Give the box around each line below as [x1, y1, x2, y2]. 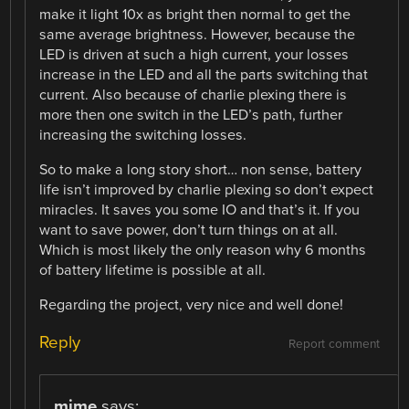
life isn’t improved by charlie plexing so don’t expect [39, 180, 374, 199]
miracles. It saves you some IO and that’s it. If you [39, 200, 361, 219]
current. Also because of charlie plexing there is [39, 85, 348, 104]
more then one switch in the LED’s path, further [39, 105, 343, 124]
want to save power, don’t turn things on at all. [39, 220, 339, 239]
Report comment [288, 336, 380, 351]
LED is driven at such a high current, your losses [39, 45, 350, 64]
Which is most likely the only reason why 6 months [39, 240, 367, 259]
